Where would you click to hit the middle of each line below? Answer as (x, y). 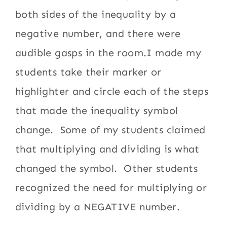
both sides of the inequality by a (96, 14)
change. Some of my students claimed (110, 130)
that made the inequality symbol (97, 110)
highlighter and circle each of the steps (112, 91)
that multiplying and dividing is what (107, 149)
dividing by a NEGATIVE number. (98, 207)
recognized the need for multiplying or (111, 187)
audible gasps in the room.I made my (108, 53)
